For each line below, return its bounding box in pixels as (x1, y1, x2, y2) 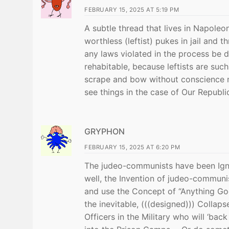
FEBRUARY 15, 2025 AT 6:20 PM (84, 144, 180, 151)
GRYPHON (84, 126, 125, 137)
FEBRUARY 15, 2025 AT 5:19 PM (84, 6, 179, 14)
